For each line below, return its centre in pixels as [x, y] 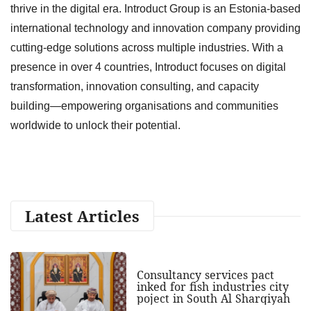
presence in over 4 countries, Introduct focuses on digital [148, 67]
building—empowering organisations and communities [144, 106]
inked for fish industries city [212, 286]
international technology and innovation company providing [155, 28]
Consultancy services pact [205, 275]
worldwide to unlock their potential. [95, 125]
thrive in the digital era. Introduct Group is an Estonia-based [155, 8]
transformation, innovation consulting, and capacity [135, 86]
